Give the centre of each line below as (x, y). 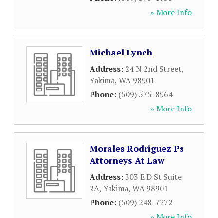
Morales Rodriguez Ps (137, 148)
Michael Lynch (121, 52)
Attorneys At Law (127, 160)
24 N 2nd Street (153, 69)
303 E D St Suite (153, 177)
